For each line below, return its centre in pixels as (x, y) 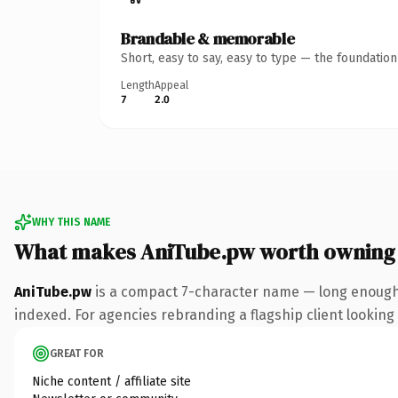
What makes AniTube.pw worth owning (205, 251)
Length (138, 85)
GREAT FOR (77, 353)
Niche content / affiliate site (111, 381)
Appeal (171, 85)
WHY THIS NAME (71, 222)
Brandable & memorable (208, 38)
